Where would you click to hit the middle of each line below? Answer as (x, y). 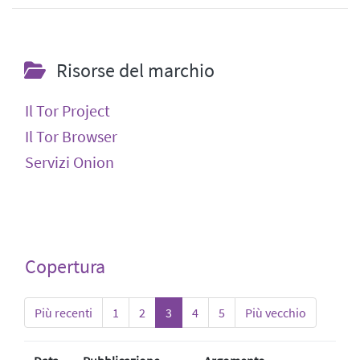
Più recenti (63, 312)
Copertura (65, 266)
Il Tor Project (67, 110)
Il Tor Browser (71, 136)
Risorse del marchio (133, 70)
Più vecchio (276, 312)
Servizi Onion (70, 162)
